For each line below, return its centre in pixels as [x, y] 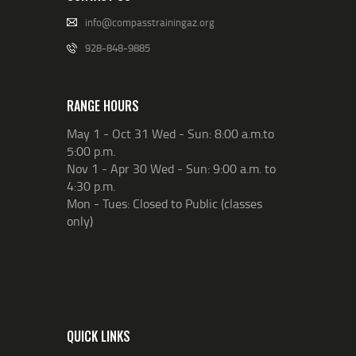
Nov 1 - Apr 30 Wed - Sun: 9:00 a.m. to [171, 169]
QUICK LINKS [99, 337]
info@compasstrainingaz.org [150, 22]
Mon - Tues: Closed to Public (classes [164, 204]
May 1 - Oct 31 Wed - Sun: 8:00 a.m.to [170, 134]
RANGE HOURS [103, 106]
